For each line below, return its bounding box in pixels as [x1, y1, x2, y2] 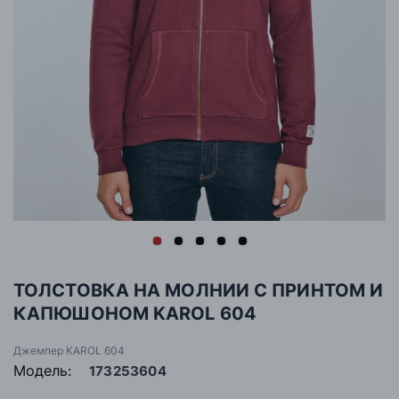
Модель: [13, 362, 71, 380]
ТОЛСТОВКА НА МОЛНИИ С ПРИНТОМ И [13, 280, 384, 302]
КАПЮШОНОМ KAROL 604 [13, 303, 256, 325]
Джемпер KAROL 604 [13, 344, 125, 358]
